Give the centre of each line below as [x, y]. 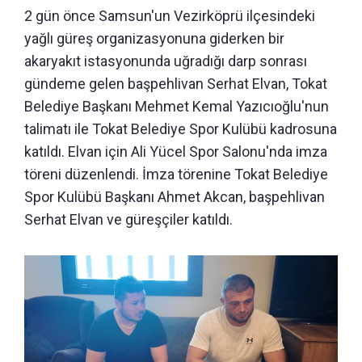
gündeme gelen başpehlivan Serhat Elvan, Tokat [176, 84]
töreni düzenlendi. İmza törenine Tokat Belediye [176, 175]
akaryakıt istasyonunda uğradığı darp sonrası [166, 61]
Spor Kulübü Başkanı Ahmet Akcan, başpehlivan [175, 197]
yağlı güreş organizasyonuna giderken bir [154, 39]
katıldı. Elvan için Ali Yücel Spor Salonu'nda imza [176, 152]
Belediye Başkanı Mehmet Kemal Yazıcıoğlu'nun [177, 107]
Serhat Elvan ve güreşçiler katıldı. [128, 220]
